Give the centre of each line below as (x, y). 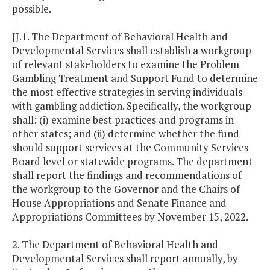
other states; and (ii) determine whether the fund (126, 134)
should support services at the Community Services (130, 148)
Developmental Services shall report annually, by (125, 259)
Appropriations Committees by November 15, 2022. (130, 217)
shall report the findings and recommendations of (127, 175)
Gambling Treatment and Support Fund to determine (135, 78)
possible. (32, 9)
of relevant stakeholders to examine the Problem (126, 64)
